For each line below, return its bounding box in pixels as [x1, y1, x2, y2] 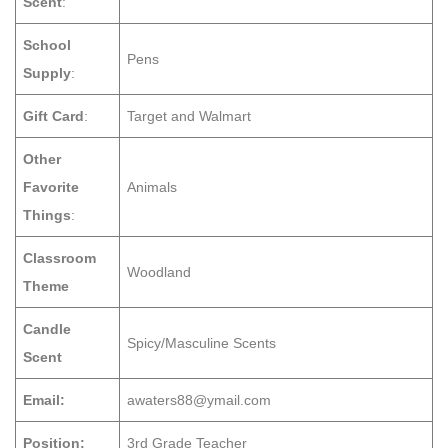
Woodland [127, 264, 191, 280]
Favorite [23, 179, 79, 195]
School [23, 37, 71, 53]
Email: [23, 392, 65, 408]
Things [23, 207, 71, 223]
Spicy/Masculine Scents [127, 335, 276, 351]
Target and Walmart [127, 108, 251, 124]
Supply [23, 65, 71, 81]
